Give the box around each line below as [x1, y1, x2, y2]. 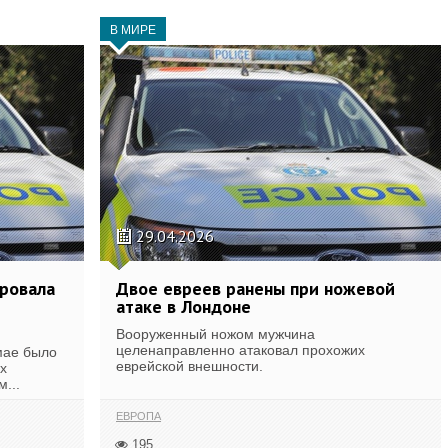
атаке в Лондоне [116, 295, 251, 318]
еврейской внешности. [116, 358, 263, 374]
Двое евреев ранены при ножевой [116, 277, 395, 300]
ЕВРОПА [116, 409, 161, 422]
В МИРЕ [110, 23, 156, 37]
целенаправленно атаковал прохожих [116, 342, 365, 358]
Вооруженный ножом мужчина [116, 326, 315, 342]
